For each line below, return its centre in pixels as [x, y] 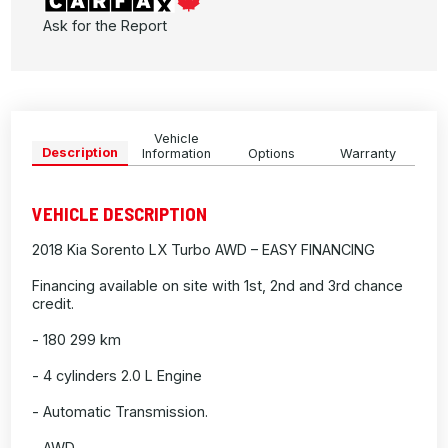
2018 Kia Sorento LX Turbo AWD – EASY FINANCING [204, 250]
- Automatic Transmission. [120, 412]
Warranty [367, 154]
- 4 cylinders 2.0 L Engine [117, 376]
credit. [53, 304]
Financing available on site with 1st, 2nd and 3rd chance [218, 286]
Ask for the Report [105, 26]
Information [176, 154]
